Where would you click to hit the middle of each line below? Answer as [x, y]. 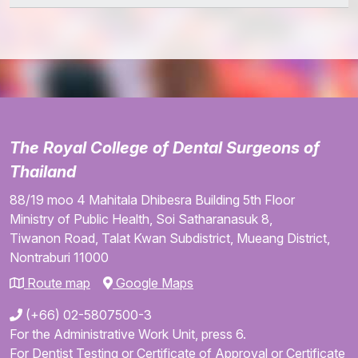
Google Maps [153, 283]
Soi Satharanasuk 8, [214, 219]
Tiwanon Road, [54, 238]
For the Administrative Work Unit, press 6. [128, 334]
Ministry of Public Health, [81, 219]
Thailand [43, 172]
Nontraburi [40, 257]
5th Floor [267, 200]
